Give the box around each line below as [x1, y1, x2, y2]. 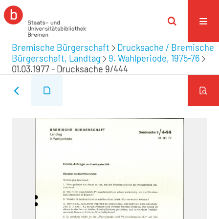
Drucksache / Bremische [117, 42, 214, 53]
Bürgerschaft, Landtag [12, 53, 101, 64]
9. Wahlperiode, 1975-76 [109, 53, 199, 64]
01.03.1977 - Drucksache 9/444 [12, 64, 128, 74]
